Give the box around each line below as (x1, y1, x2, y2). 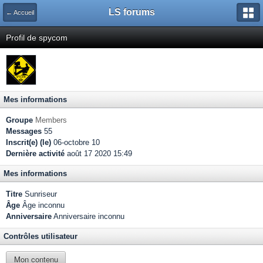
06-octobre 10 (51, 138, 100, 147)
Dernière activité (6, 149, 65, 158)
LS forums (108, 7, 155, 17)
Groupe (6, 116, 33, 124)
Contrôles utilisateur (4, 232, 77, 241)
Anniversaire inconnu (52, 212, 124, 221)
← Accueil (6, 9, 34, 16)
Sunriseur (22, 190, 57, 198)
